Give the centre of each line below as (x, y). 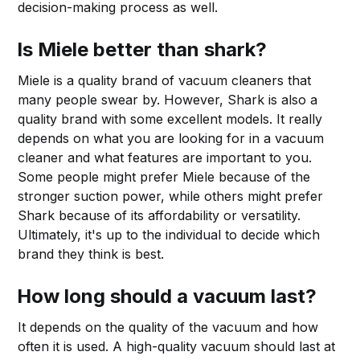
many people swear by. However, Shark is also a (168, 99)
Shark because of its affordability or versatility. (160, 215)
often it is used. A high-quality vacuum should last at (177, 346)
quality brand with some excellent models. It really (170, 119)
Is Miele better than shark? (142, 49)
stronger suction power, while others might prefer (171, 196)
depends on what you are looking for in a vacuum (171, 138)
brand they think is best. (91, 254)
